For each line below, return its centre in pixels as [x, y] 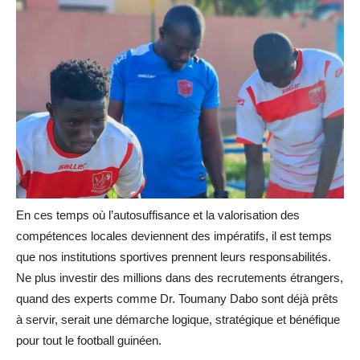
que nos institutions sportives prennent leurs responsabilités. [174, 256]
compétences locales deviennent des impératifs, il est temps [174, 235]
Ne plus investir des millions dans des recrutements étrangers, [180, 277]
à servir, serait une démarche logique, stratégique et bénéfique [178, 319]
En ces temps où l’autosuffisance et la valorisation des [158, 215]
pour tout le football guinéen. [89, 340]
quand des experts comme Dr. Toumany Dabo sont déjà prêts [177, 298]
